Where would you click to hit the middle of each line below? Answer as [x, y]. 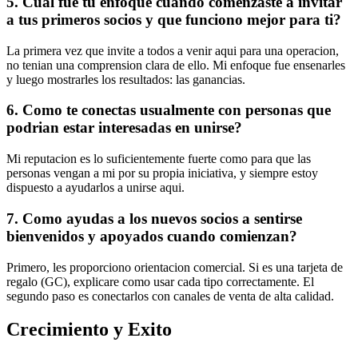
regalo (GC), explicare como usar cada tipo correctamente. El [160, 281]
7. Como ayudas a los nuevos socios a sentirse [154, 218]
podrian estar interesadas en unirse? [124, 128]
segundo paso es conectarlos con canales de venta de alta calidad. [170, 296]
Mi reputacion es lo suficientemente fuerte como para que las [159, 159]
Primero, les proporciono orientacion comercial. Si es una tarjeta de [175, 267]
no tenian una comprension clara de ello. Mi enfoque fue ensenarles [176, 65]
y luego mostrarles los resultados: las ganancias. [126, 79]
